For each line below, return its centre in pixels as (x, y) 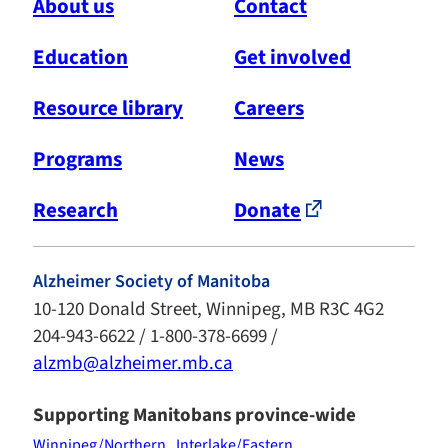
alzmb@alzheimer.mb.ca (133, 364)
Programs (77, 159)
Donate (267, 210)
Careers (268, 108)
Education (80, 57)
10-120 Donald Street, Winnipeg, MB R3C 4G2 (208, 310)
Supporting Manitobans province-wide (194, 416)
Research (75, 210)
